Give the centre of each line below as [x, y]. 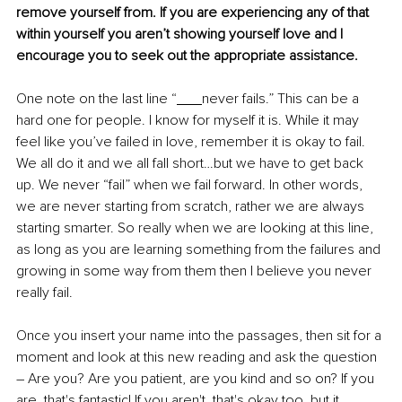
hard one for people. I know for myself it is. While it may [189, 120]
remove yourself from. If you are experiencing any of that [194, 12]
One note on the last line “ [96, 98]
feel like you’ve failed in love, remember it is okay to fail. [192, 141]
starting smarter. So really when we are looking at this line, [197, 227]
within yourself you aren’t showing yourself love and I [181, 34]
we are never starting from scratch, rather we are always [192, 206]
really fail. [44, 292]
